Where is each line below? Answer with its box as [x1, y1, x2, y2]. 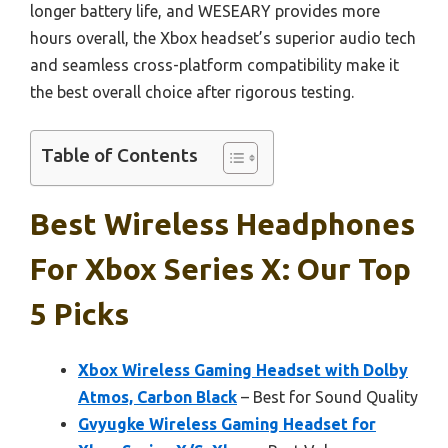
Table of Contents [41, 144, 198, 167]
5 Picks [30, 297, 129, 332]
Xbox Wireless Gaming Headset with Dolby [78, 361, 408, 380]
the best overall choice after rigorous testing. [30, 83, 354, 102]
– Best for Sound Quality [237, 388, 418, 407]
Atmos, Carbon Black [78, 388, 237, 407]
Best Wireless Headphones [30, 207, 415, 242]
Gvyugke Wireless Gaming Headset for [78, 415, 376, 434]
